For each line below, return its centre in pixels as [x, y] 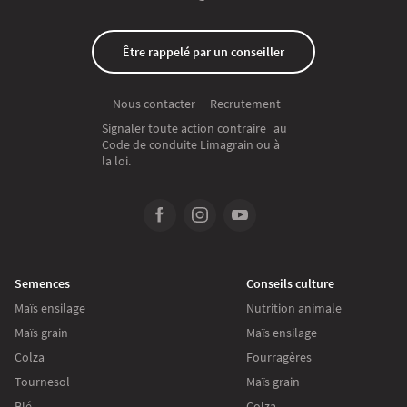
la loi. [116, 160]
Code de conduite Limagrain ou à [191, 144]
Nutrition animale [294, 308]
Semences [42, 283]
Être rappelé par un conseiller [203, 51]
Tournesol [42, 381]
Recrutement [245, 103]
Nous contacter [154, 104]
